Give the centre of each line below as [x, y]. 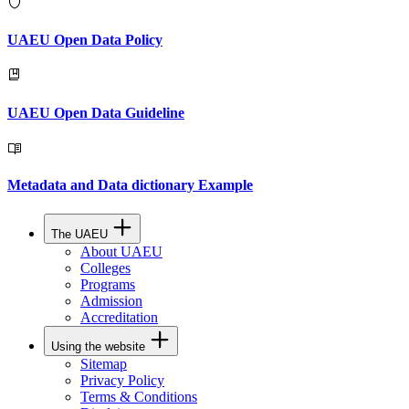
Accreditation [119, 317]
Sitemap [104, 363]
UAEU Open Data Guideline [96, 112]
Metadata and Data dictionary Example [130, 185]
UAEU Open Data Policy [85, 40]
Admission [111, 300]
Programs [108, 284]
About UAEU [121, 251]
